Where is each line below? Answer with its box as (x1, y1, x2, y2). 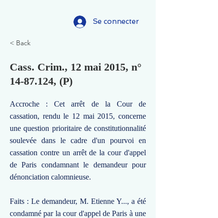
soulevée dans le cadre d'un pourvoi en (10, 136, 146, 145)
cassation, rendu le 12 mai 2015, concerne (10, 112, 146, 120)
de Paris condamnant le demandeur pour (10, 161, 146, 169)
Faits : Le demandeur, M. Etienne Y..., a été (10, 197, 146, 205)
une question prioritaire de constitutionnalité (10, 124, 146, 132)
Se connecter (93, 17, 139, 26)
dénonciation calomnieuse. (10, 173, 91, 181)
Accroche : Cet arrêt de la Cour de (10, 100, 146, 108)
